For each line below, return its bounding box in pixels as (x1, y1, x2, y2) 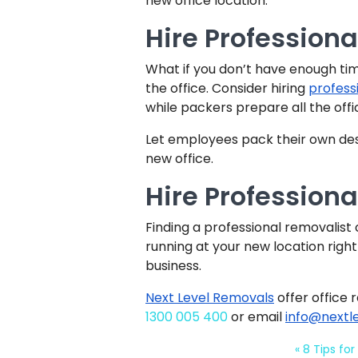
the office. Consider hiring (145, 79, 308, 97)
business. (145, 257, 201, 275)
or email (228, 308, 285, 326)
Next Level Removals (145, 288, 274, 307)
